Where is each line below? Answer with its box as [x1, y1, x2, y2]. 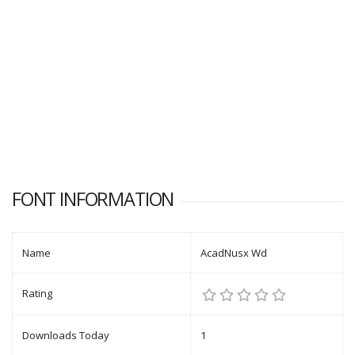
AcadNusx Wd [200, 246, 267, 261]
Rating [22, 286, 52, 301]
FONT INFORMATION [12, 186, 174, 212]
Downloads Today [22, 328, 109, 343]
